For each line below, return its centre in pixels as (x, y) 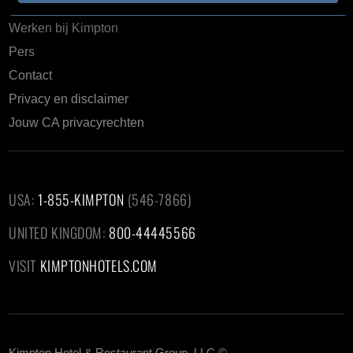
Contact (31, 75)
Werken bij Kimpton (64, 28)
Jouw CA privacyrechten (77, 122)
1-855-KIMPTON (81, 199)
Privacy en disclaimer (69, 98)
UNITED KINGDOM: (59, 232)
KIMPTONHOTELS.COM (98, 265)
